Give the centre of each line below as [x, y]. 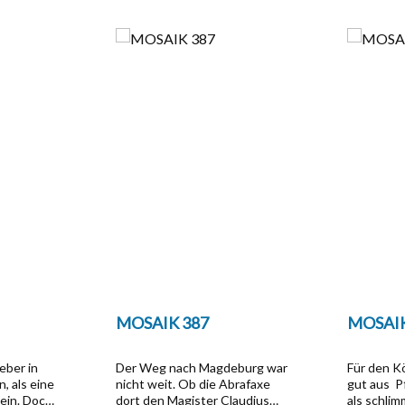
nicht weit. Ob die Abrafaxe [193, 384]
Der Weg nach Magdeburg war [201, 367]
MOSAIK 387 [162, 323]
